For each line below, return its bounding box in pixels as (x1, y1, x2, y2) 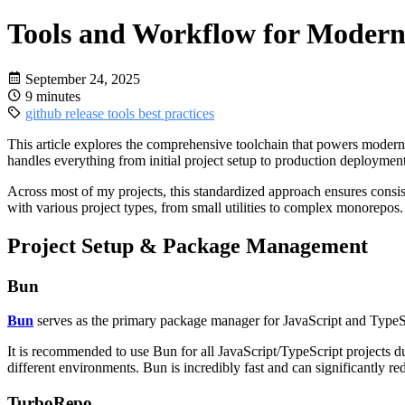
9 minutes (25, 88, 80, 104)
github (25, 105, 65, 121)
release (65, 105, 108, 121)
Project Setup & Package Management (7, 233, 368, 258)
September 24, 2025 (25, 71, 140, 87)
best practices (138, 105, 214, 121)
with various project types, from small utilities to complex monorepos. (7, 199, 403, 215)
